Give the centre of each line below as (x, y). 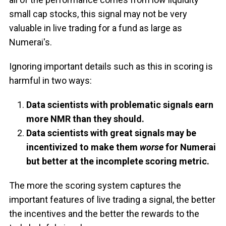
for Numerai (190, 147)
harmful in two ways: (50, 81)
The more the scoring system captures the (95, 186)
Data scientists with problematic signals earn (120, 105)
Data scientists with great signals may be (111, 133)
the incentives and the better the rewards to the (104, 214)
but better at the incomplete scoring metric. (118, 161)
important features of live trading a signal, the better (112, 200)
